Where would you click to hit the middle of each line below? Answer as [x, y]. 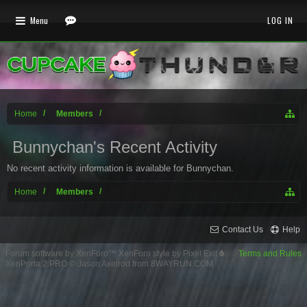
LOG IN [280, 20]
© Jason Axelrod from [109, 264]
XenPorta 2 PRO [36, 264]
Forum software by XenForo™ [62, 254]
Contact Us [242, 230]
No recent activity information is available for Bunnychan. [120, 168]
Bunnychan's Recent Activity [115, 147]
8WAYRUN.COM [182, 264]
